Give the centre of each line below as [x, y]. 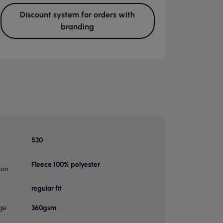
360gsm [44, 208]
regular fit [46, 188]
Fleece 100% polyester [65, 164]
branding [78, 27]
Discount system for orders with [78, 15]
